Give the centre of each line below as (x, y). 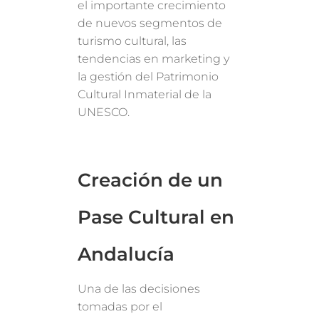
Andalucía (126, 255)
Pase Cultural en (156, 218)
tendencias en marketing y (154, 59)
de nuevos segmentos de (150, 23)
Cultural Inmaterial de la (145, 95)
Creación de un (151, 181)
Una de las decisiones (139, 289)
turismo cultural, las (132, 41)
